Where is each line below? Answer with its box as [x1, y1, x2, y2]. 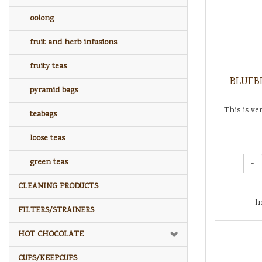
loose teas [30, 132, 65, 144]
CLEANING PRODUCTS [18, 180, 98, 192]
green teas [30, 156, 68, 168]
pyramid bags [30, 84, 78, 96]
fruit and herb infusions [30, 36, 117, 49]
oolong [30, 12, 54, 25]
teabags [30, 108, 57, 120]
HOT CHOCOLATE [18, 228, 84, 240]
